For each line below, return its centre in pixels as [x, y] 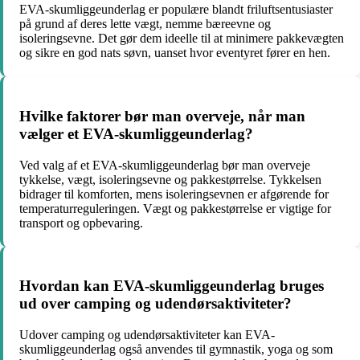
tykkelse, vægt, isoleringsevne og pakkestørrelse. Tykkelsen [170, 179]
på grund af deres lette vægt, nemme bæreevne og [145, 24]
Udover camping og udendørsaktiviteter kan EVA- [147, 335]
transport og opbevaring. [81, 223]
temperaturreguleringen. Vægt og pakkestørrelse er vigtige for [175, 208]
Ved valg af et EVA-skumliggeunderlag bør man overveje [165, 165]
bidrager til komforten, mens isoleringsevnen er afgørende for [174, 194]
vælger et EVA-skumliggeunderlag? [136, 133]
